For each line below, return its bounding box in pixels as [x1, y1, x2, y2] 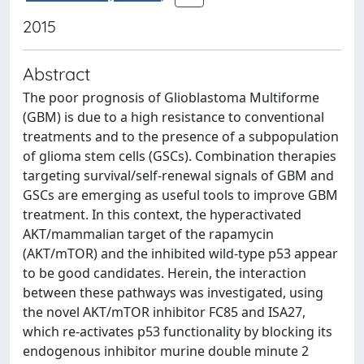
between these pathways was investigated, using [23, 284, 323, 301]
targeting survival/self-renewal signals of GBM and [23, 167, 334, 184]
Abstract [23, 63, 90, 84]
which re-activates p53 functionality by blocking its [23, 323, 332, 340]
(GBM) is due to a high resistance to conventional [23, 108, 324, 126]
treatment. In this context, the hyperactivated [23, 206, 301, 223]
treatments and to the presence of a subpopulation [23, 128, 339, 145]
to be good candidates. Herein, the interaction [23, 264, 306, 282]
